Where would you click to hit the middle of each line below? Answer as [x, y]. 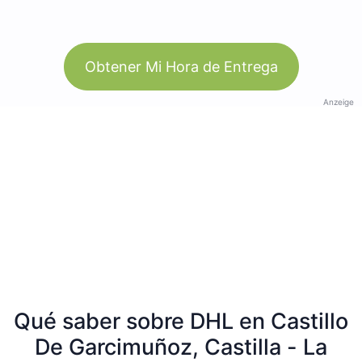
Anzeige [339, 101]
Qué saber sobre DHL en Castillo [181, 321]
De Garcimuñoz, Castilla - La [181, 347]
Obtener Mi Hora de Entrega [181, 66]
